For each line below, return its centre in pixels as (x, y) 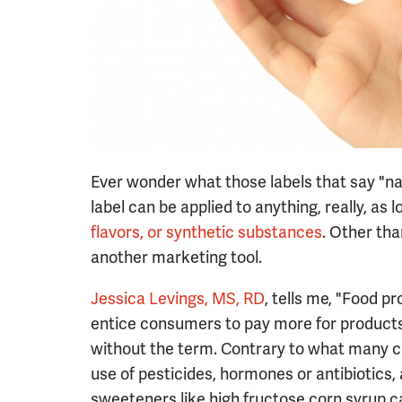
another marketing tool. (176, 257)
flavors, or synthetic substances (206, 232)
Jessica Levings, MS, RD (178, 298)
